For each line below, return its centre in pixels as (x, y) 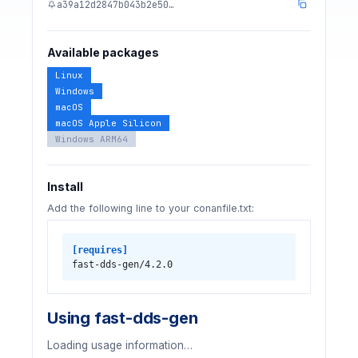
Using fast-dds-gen (123, 318)
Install (65, 187)
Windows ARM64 (91, 139)
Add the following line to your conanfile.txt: (151, 208)
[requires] (99, 250)
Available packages (103, 52)
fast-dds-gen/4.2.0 (122, 264)
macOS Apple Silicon (108, 123)
